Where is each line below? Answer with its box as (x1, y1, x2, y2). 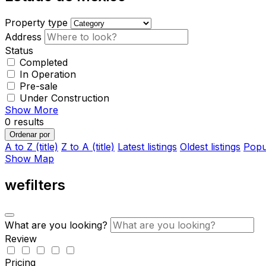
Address (5, 30, 42, 43)
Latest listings (118, 140, 177, 153)
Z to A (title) (61, 140, 115, 153)
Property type (5, 16, 68, 28)
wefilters (5, 176, 65, 194)
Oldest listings (180, 140, 240, 153)
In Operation (20, 68, 76, 80)
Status (5, 44, 33, 56)
